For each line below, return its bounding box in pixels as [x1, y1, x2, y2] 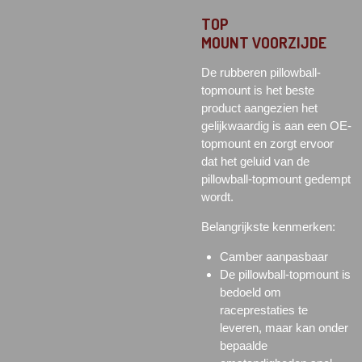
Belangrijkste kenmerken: [201, 219, 335, 234]
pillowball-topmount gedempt [201, 171, 351, 186]
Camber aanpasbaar [219, 249, 328, 263]
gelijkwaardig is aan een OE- [201, 118, 351, 133]
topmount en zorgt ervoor [201, 136, 334, 150]
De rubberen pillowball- [201, 65, 321, 79]
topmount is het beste [201, 82, 314, 97]
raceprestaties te [219, 302, 308, 317]
